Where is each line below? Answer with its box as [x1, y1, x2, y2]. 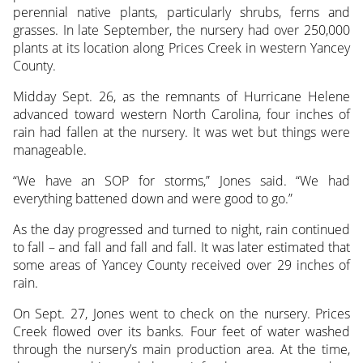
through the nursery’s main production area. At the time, [12, 340, 351, 358]
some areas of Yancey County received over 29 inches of [12, 255, 351, 274]
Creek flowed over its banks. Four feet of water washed [12, 322, 351, 340]
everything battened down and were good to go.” [12, 189, 293, 207]
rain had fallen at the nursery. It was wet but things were [12, 122, 351, 141]
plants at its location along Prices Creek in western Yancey [12, 38, 351, 57]
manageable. [12, 140, 87, 159]
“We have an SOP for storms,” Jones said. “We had [12, 171, 351, 190]
